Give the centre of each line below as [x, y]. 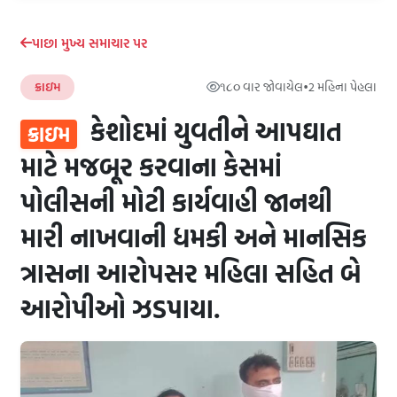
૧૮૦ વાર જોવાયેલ [261, 87]
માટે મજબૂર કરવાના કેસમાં [151, 167]
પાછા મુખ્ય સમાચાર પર [90, 43]
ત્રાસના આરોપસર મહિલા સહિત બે [191, 273]
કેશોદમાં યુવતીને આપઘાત [213, 131]
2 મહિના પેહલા [343, 87]
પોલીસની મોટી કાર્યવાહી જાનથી [176, 202]
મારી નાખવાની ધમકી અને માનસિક [194, 237]
